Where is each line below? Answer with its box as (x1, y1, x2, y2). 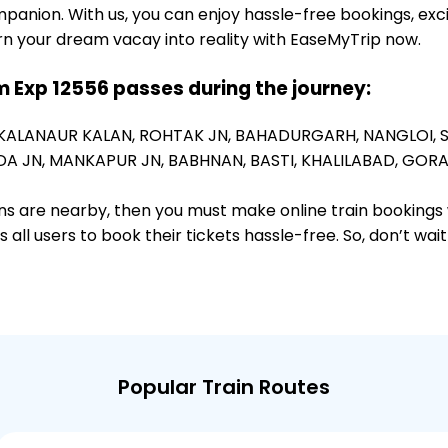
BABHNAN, (168, 149, 250, 172)
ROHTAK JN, (139, 124, 235, 147)
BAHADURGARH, (235, 124, 363, 147)
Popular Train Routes (118, 373, 330, 401)
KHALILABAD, (301, 149, 402, 172)
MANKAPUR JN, (49, 149, 168, 172)
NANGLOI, (363, 124, 440, 147)
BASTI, (250, 149, 301, 172)
